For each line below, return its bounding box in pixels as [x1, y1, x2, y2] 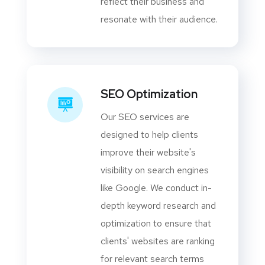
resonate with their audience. [101, 13, 218, 26]
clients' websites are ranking [101, 235, 215, 248]
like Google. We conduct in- [101, 182, 212, 195]
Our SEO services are [101, 111, 189, 124]
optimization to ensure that [101, 217, 211, 230]
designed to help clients [101, 128, 198, 141]
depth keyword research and [101, 199, 216, 212]
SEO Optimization [101, 86, 198, 102]
